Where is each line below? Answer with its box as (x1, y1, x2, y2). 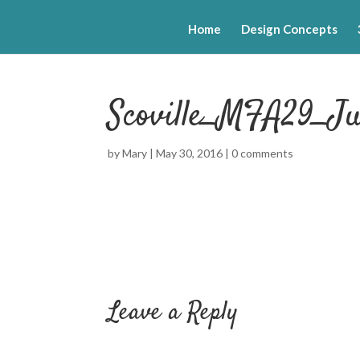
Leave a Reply (108, 295, 239, 330)
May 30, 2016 (156, 146, 223, 160)
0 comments (231, 146, 294, 160)
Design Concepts (240, 21, 337, 36)
